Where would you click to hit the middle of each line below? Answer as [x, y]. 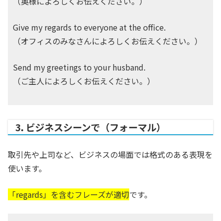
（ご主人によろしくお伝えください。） [84, 81]
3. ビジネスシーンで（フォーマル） [91, 128]
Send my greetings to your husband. [79, 67]
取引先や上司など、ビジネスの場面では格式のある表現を [110, 155]
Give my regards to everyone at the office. [89, 27]
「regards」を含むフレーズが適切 [69, 195]
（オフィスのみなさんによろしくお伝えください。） [108, 41]
